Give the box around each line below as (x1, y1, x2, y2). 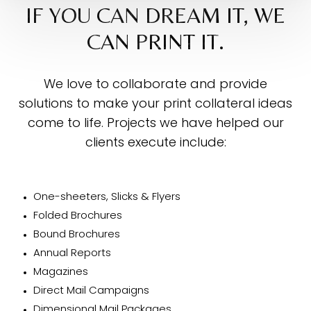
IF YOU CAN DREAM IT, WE (26, 1, 285, 28)
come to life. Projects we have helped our (27, 117, 284, 131)
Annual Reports (33, 248, 111, 259)
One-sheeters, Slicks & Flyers (33, 192, 180, 203)
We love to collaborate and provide (44, 78, 267, 92)
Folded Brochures (33, 210, 125, 221)
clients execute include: (85, 136, 226, 150)
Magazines (33, 267, 88, 278)
